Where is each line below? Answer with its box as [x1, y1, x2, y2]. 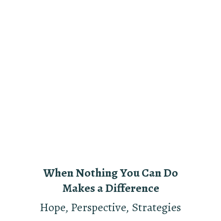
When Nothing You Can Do [43, 165, 178, 181]
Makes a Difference [62, 180, 159, 196]
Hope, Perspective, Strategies [40, 199, 181, 216]
